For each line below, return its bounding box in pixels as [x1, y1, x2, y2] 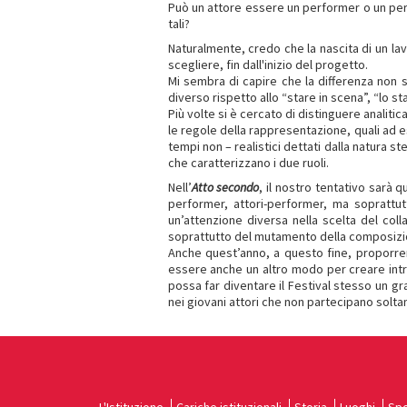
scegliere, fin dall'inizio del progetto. [167, 56, 368, 73]
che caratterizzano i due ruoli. [167, 154, 329, 171]
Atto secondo [191, 179, 260, 195]
